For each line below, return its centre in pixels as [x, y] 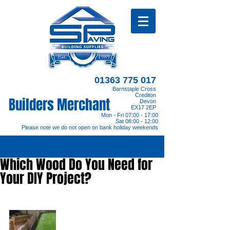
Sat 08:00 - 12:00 [137, 121]
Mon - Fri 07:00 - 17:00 [130, 115]
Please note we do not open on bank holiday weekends [90, 127]
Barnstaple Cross [134, 89]
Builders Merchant [59, 105]
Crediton [146, 95]
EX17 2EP [143, 107]
